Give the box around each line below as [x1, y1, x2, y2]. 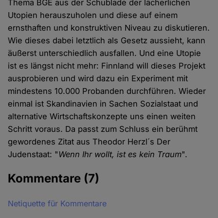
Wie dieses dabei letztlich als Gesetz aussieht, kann [8, 36, 206, 46]
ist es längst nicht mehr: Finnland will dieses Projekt [8, 61, 206, 71]
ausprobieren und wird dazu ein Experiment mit [8, 73, 188, 84]
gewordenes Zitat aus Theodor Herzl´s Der [8, 137, 171, 147]
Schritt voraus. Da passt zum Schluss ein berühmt [8, 124, 198, 134]
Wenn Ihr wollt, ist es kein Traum [58, 149, 182, 160]
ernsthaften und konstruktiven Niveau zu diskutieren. [8, 23, 210, 33]
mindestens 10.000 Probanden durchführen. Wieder [8, 86, 206, 96]
